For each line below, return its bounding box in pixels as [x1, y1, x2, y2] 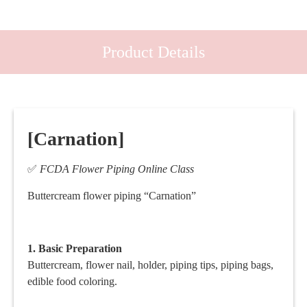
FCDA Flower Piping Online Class [40, 163, 197, 175]
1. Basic [27, 242, 66, 254]
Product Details [102, 43, 205, 62]
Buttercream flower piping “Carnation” [27, 189, 196, 201]
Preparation [66, 242, 122, 254]
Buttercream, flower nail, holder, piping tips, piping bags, [27, 258, 273, 271]
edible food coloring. [27, 275, 117, 287]
